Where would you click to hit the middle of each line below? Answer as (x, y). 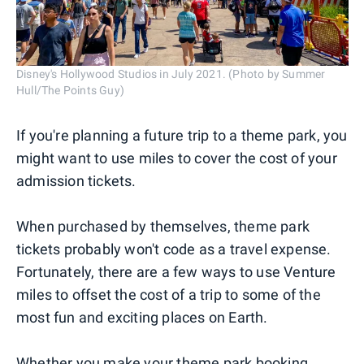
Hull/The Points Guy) (70, 91)
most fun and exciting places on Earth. (142, 318)
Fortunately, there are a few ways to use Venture (176, 272)
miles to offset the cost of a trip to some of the (169, 295)
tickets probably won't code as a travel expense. (174, 249)
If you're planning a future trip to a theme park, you (182, 136)
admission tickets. (76, 181)
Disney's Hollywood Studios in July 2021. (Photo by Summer (171, 74)
